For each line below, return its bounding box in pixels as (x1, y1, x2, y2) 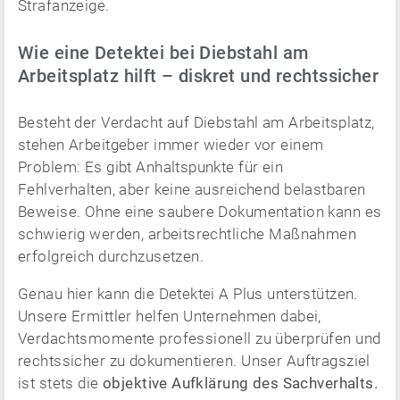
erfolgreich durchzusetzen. (18, 246, 204, 265)
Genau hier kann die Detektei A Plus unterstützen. (18, 284, 358, 303)
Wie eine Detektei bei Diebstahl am (18, 41, 309, 63)
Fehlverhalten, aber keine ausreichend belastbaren (18, 179, 366, 198)
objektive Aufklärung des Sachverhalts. (102, 373, 379, 392)
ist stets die (18, 373, 103, 392)
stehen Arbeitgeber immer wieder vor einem (18, 135, 324, 154)
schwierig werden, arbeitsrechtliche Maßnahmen (18, 224, 357, 243)
